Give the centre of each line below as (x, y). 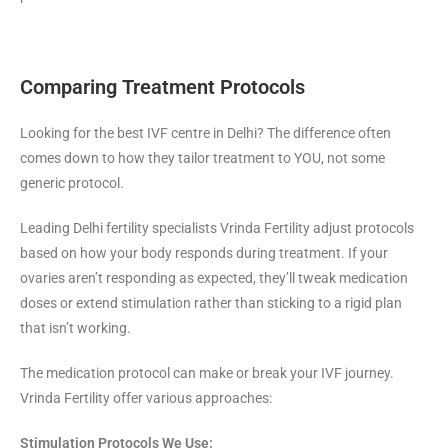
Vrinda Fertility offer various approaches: (146, 398)
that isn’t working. (75, 328)
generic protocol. (72, 183)
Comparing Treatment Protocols (162, 87)
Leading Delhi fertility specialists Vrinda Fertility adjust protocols (217, 228)
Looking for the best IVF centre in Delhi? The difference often (205, 133)
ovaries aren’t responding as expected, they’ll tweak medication (214, 278)
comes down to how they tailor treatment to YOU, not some (202, 158)
